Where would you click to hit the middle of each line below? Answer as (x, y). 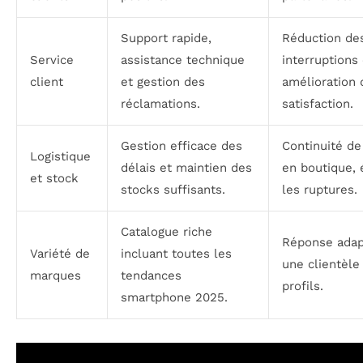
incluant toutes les (176, 253)
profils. (303, 286)
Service (52, 60)
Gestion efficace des (181, 145)
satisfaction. (318, 103)
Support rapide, (166, 38)
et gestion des (163, 81)
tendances (151, 275)
